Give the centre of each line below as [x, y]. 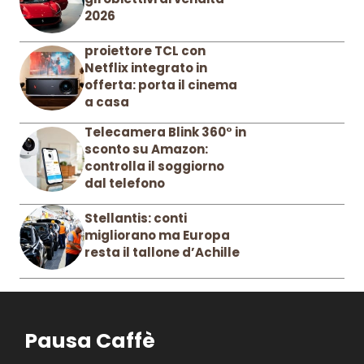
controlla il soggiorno [154, 166]
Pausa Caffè [90, 340]
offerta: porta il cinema [161, 84]
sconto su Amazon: [146, 149]
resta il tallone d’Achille [162, 252]
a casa [107, 102]
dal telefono [125, 183]
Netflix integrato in [146, 67]
